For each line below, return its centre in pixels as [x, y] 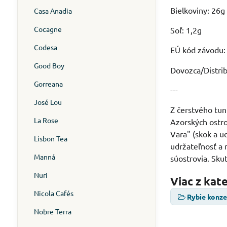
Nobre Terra [52, 211]
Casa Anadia [53, 11]
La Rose [46, 120]
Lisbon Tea [50, 138]
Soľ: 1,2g [186, 30]
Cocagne [48, 29]
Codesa [45, 47]
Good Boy [49, 65]
